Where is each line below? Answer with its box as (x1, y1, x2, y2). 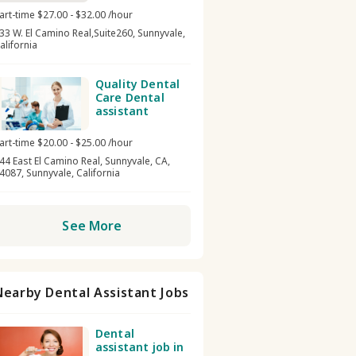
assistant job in (95, 339, 184, 354)
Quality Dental (95, 76, 180, 91)
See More (62, 217, 122, 234)
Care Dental (95, 90, 164, 105)
